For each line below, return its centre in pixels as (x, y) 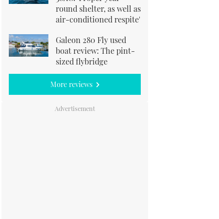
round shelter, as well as (98, 8)
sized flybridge (82, 61)
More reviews (71, 84)
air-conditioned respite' (98, 19)
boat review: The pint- (95, 50)
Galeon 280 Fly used (91, 40)
